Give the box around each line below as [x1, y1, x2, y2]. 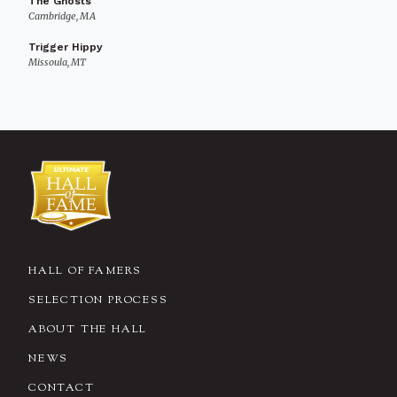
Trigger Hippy [28, 41, 103, 53]
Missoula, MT [28, 56, 86, 68]
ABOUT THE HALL [28, 322, 148, 338]
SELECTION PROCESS [28, 292, 168, 308]
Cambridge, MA [28, 10, 96, 22]
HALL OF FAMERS [28, 263, 143, 279]
